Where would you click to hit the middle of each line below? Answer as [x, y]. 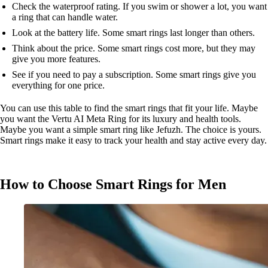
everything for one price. [58, 86]
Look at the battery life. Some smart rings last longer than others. [133, 33]
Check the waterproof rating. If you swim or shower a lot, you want [139, 7]
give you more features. [56, 59]
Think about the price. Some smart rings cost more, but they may [134, 48]
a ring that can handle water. [65, 17]
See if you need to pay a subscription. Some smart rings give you [134, 75]
